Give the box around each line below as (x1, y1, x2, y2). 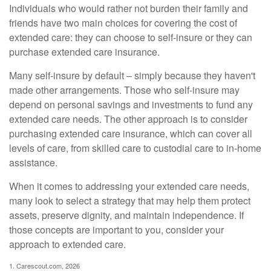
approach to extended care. (9, 237, 126, 251)
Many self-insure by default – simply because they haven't (9, 68, 255, 82)
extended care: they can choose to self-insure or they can (9, 30, 252, 44)
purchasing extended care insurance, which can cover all (9, 126, 252, 140)
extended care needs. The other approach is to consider (9, 111, 247, 126)
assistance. (9, 155, 57, 169)
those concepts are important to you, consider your (9, 222, 224, 237)
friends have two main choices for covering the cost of (9, 15, 237, 30)
